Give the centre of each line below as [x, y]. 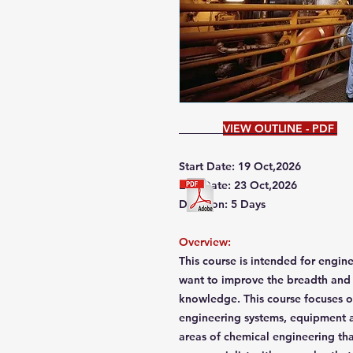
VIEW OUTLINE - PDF [280, 128]
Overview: [206, 242]
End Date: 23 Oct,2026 [238, 185]
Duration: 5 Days [222, 204]
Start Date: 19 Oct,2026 [240, 166]
